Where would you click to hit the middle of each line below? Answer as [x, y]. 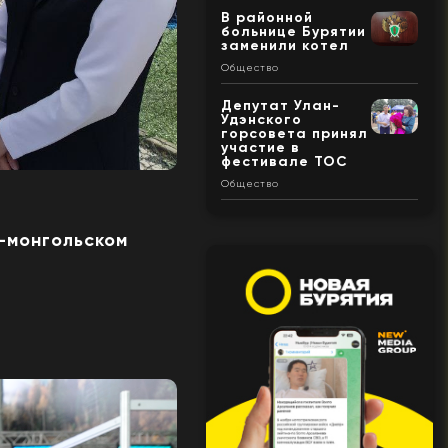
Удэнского [261, 119]
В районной [266, 17]
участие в [260, 147]
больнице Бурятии [293, 31]
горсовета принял [294, 133]
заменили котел [284, 45]
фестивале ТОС [284, 161]
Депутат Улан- [280, 105]
